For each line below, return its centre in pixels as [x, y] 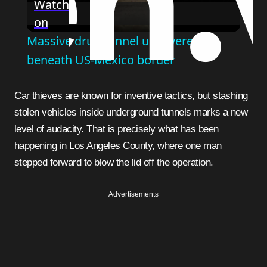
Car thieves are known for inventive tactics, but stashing [18, 96]
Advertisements [133, 195]
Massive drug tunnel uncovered [113, 41]
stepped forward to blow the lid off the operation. [114, 163]
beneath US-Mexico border [100, 60]
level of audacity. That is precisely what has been [117, 129]
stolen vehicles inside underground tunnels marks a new [131, 113]
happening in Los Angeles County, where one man [118, 146]
